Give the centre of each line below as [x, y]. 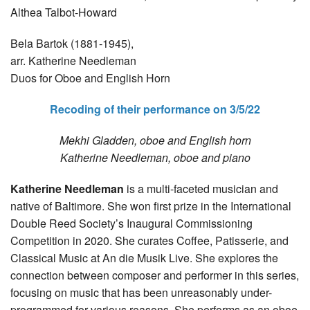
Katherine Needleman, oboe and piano [155, 157]
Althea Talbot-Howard [64, 12]
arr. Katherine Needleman [73, 60]
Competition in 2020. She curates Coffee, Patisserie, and [149, 240]
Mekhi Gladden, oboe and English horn [155, 140]
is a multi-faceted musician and [202, 188]
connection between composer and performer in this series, [155, 275]
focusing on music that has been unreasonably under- [141, 292]
